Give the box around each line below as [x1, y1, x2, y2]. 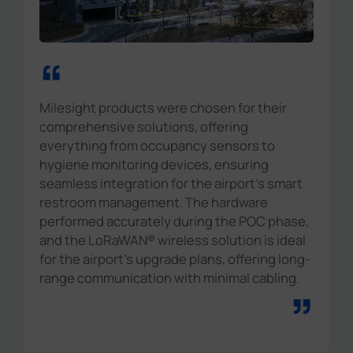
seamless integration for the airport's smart [39, 174, 303, 193]
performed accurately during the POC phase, [39, 212, 310, 231]
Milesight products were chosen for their [39, 98, 288, 117]
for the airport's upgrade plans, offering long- [39, 250, 311, 269]
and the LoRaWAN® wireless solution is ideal [39, 231, 307, 250]
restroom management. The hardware [39, 193, 269, 212]
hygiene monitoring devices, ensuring [39, 155, 269, 174]
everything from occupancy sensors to [39, 136, 276, 155]
